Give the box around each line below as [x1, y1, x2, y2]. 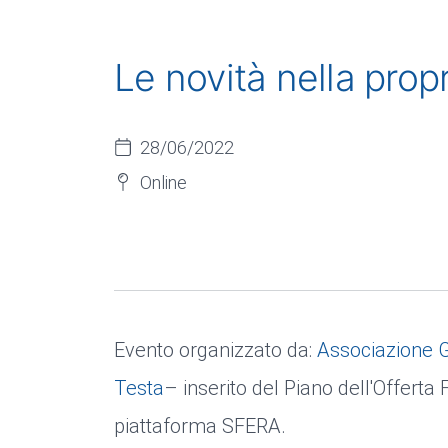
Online [140, 172, 187, 193]
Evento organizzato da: [114, 338, 317, 362]
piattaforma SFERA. [114, 414, 286, 438]
